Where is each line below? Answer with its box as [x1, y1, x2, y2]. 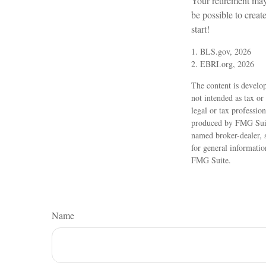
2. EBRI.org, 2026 [191, 58, 254, 69]
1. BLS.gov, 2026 [191, 45, 251, 57]
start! [191, 22, 210, 35]
